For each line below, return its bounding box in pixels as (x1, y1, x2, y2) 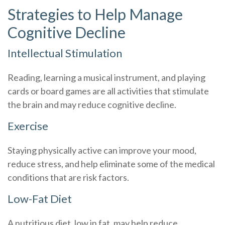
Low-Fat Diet (8, 192, 72, 205)
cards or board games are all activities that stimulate (8, 85, 209, 96)
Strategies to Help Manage (8, 5, 183, 23)
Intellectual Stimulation (8, 46, 122, 60)
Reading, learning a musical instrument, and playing (8, 72, 205, 83)
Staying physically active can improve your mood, (8, 145, 196, 156)
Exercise (8, 119, 48, 133)
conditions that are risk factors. (8, 172, 129, 183)
